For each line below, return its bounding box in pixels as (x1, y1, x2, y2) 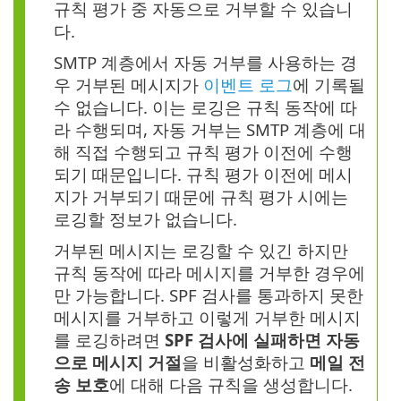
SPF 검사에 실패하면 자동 (165, 328, 360, 352)
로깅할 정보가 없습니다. (54, 208, 237, 231)
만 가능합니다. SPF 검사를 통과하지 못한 (54, 284, 363, 307)
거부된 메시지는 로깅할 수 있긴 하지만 (54, 239, 348, 262)
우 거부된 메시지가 (54, 73, 203, 97)
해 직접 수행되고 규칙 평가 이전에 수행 (54, 141, 353, 164)
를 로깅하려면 (54, 328, 165, 352)
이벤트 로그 (203, 73, 293, 97)
